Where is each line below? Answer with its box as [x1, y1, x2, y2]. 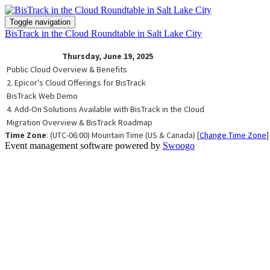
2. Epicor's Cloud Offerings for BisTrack [7, 77, 146, 88]
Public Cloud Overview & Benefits [7, 64, 127, 75]
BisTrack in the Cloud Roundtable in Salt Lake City [5, 28, 202, 39]
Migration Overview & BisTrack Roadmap [7, 117, 152, 128]
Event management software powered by [5, 140, 163, 151]
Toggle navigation [10, 17, 71, 27]
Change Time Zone [199, 130, 266, 140]
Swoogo [163, 140, 195, 151]
